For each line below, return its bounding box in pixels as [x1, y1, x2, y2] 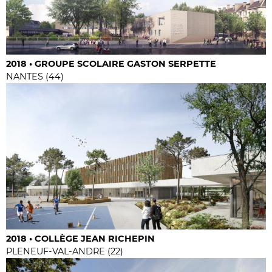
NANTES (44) [6, 71, 64, 83]
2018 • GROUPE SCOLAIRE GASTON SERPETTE [6, 58, 216, 70]
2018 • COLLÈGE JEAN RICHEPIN [6, 233, 155, 244]
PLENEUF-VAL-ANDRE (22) [6, 245, 123, 257]
